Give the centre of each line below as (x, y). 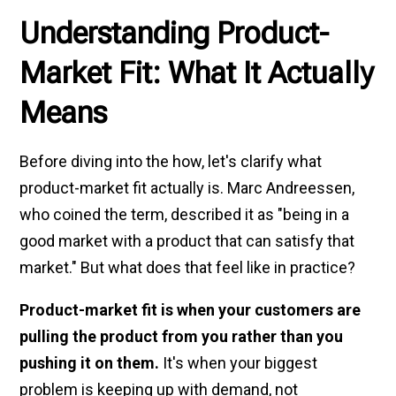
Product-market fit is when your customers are (190, 309)
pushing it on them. (90, 362)
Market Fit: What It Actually (197, 72)
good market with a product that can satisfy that (187, 240)
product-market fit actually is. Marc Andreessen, (187, 187)
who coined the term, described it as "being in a (185, 214)
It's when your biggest (239, 362)
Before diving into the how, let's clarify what (171, 161)
